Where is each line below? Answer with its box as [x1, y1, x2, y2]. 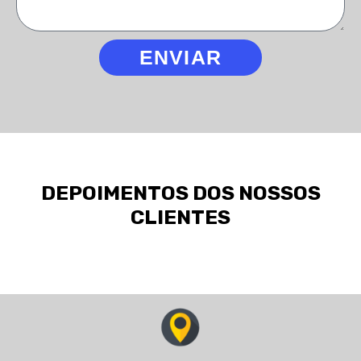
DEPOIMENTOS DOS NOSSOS [40, 180, 321, 205]
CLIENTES [131, 205, 230, 229]
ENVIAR [139, 45, 222, 68]
